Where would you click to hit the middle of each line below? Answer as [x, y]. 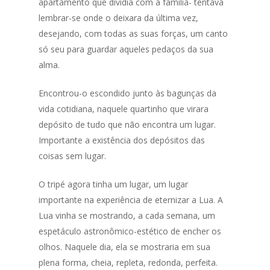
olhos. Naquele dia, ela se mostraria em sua [125, 247]
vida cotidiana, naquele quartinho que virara [124, 109]
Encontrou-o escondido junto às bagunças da [128, 93]
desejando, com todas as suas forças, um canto [133, 34]
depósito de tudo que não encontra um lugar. [127, 125]
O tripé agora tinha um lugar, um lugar [114, 184]
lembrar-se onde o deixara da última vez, [119, 18]
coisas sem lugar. [73, 156]
